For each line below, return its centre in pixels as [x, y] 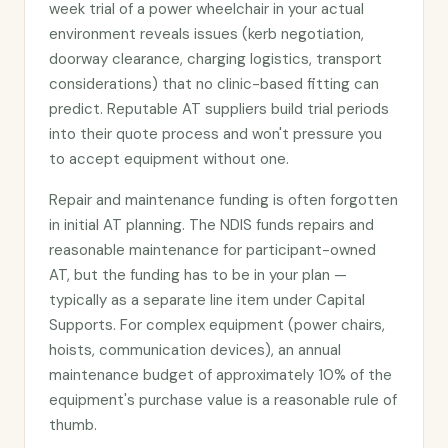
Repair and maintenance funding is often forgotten [223, 200]
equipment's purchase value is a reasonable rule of [223, 400]
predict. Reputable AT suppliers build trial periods [219, 109]
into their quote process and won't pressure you [215, 134]
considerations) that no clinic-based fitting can [214, 84]
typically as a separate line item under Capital [207, 300]
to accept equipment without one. [169, 159]
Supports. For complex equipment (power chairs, [217, 325]
